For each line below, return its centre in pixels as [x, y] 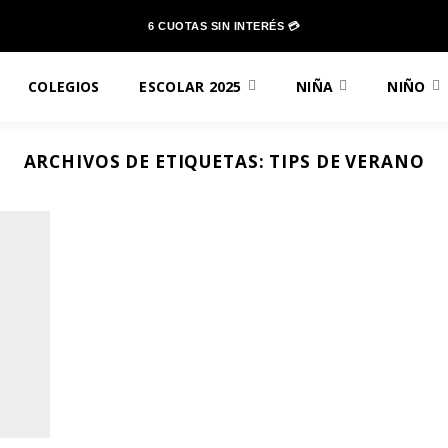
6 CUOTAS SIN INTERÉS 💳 [224, 26]
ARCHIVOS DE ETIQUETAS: [146, 161]
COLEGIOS [64, 86]
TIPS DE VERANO [347, 161]
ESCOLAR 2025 [190, 86]
